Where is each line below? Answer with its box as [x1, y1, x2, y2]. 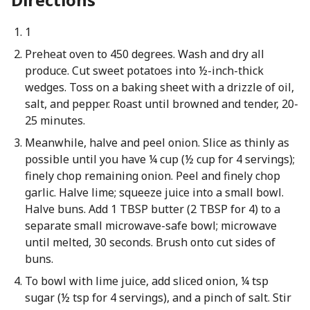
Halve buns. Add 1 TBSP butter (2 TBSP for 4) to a [24, 201, 280, 217]
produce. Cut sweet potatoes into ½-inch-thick [24, 63, 264, 78]
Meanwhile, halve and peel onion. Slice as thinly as [24, 135, 289, 150]
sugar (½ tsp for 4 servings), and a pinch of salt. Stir [24, 290, 291, 305]
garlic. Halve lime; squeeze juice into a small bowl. [24, 185, 284, 200]
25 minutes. [24, 113, 85, 128]
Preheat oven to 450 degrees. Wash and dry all [24, 46, 264, 62]
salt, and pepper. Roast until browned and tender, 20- [24, 96, 298, 111]
